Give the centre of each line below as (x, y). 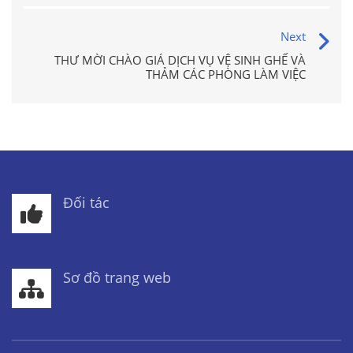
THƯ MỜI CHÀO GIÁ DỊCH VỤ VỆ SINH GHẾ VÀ (180, 60)
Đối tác (86, 203)
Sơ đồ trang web (117, 277)
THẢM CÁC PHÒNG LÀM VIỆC (226, 74)
